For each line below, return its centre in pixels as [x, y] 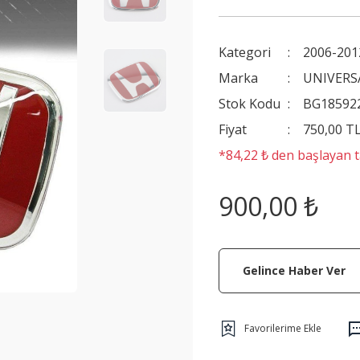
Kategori [245, 52]
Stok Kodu [250, 104]
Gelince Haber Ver [294, 270]
